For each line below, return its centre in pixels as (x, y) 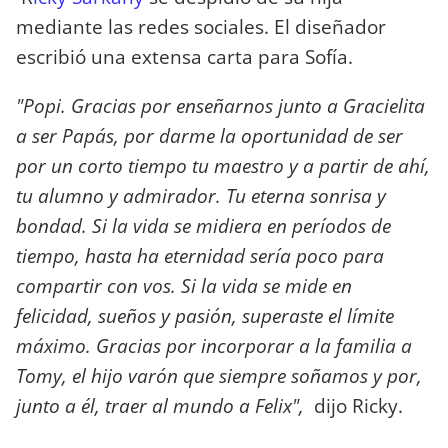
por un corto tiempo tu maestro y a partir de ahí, (223, 165)
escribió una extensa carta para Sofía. (187, 56)
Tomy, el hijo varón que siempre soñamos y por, (219, 375)
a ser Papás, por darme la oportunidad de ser (209, 135)
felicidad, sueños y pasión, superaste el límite (205, 315)
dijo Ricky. (361, 405)
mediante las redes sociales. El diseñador (201, 26)
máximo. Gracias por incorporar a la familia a (214, 345)
